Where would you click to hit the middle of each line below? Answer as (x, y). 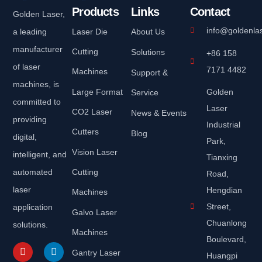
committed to (37, 102)
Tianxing (222, 158)
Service (145, 93)
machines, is (36, 85)
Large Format (98, 92)
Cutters (86, 132)
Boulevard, (226, 239)
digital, (25, 137)
